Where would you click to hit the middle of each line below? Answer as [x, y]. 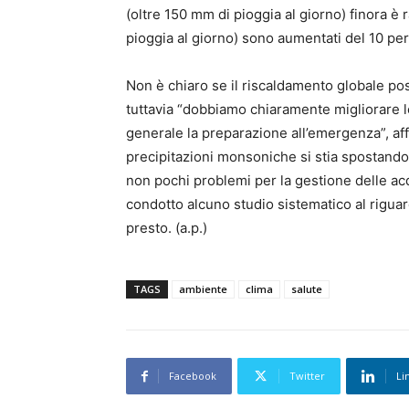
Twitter [307, 376]
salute [307, 289]
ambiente [203, 289]
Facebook [193, 376]
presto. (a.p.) [167, 228]
